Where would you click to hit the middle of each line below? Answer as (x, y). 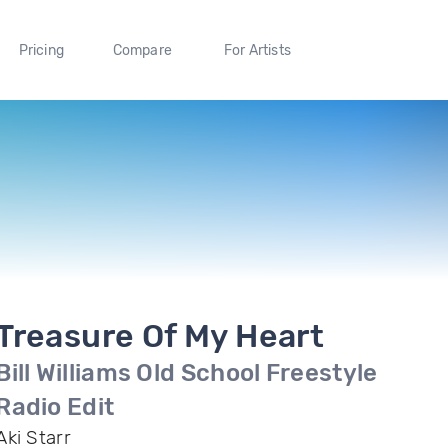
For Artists (257, 50)
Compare (142, 50)
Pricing (41, 50)
